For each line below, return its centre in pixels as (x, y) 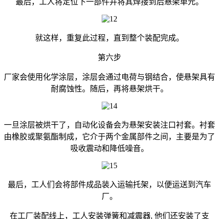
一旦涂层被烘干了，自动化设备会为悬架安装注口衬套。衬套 (109, 125)
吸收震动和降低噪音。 (109, 148)
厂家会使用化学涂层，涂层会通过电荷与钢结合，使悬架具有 (109, 77)
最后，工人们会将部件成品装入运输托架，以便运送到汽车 (109, 184)
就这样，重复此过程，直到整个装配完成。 (109, 38)
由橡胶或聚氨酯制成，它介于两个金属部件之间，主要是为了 (109, 136)
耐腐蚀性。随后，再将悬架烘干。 (109, 88)
